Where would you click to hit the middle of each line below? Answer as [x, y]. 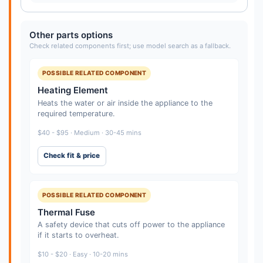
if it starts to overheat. [78, 235]
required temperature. [76, 113]
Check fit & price [72, 156]
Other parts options [71, 35]
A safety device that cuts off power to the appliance [131, 225]
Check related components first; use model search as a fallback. [130, 45]
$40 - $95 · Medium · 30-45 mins [89, 132]
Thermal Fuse [66, 212]
